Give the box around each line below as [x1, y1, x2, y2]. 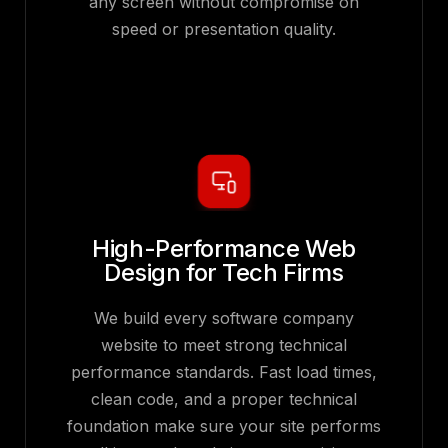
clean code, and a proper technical [91, 389, 357, 410]
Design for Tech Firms [104, 258, 344, 288]
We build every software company [94, 308, 354, 329]
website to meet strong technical [101, 335, 347, 356]
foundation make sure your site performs [67, 416, 381, 437]
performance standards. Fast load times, [71, 362, 377, 383]
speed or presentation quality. [112, 19, 336, 40]
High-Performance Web [92, 234, 356, 264]
